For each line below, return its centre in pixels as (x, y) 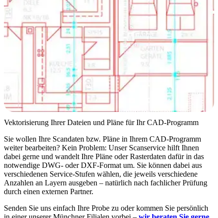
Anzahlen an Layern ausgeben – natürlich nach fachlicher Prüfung (106, 182)
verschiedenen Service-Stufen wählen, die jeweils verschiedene (101, 174)
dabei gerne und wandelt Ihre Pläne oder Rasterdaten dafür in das (104, 156)
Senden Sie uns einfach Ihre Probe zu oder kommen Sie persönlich (106, 208)
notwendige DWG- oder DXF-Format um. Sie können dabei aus (103, 165)
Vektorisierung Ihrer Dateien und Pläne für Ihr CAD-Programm (101, 122)
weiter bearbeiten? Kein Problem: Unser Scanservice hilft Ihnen (101, 147)
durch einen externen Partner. (49, 191)
